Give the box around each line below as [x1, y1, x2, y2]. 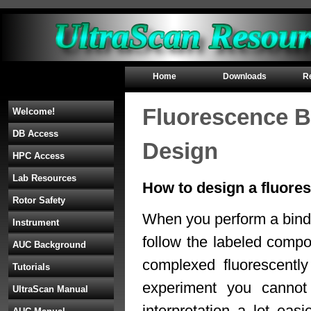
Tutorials [12, 262, 50, 272]
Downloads [223, 72, 267, 81]
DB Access [12, 128, 58, 139]
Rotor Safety [12, 195, 65, 205]
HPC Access [12, 151, 65, 161]
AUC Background [12, 239, 86, 250]
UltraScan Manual [12, 284, 88, 294]
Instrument [12, 217, 59, 228]
